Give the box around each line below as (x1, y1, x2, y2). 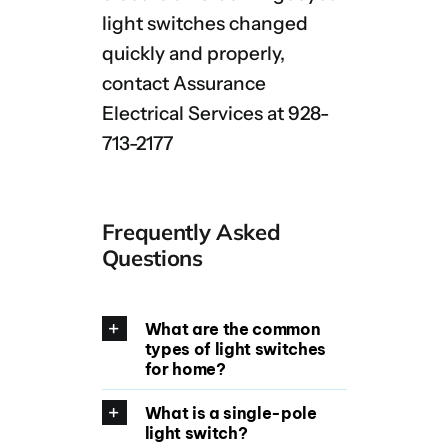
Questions (101, 243, 203, 272)
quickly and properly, (101, 42, 285, 66)
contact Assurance (101, 72, 266, 96)
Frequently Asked (101, 217, 281, 246)
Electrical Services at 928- (101, 102, 329, 126)
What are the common (144, 318, 321, 339)
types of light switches (144, 338, 326, 359)
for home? (144, 358, 226, 379)
